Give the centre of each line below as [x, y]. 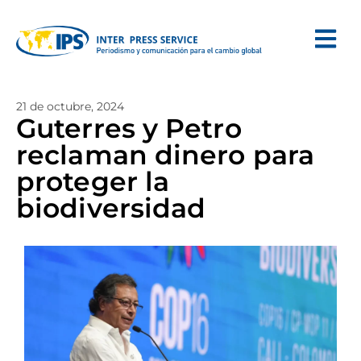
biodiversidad [111, 208]
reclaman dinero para [166, 155]
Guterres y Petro [129, 128]
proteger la [93, 181]
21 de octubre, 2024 [70, 106]
